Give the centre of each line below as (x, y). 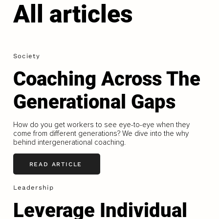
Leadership (33, 188)
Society (26, 56)
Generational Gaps (94, 102)
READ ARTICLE (56, 164)
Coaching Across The (107, 79)
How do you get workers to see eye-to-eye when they (101, 125)
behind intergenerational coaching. (69, 142)
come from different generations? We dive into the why (101, 134)
